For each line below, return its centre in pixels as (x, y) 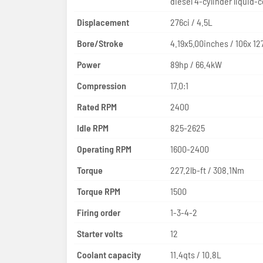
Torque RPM (99, 191)
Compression (102, 85)
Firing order (99, 212)
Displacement (103, 22)
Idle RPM (93, 127)
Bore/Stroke (100, 43)
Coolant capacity (109, 254)
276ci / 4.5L (191, 22)
